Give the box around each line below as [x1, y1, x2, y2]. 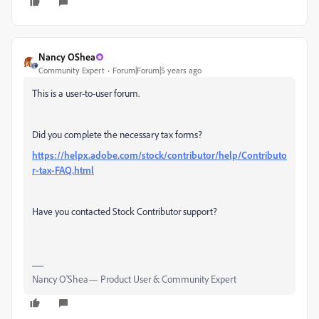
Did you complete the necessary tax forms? [32, 128, 202, 140]
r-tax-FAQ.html [32, 164, 94, 176]
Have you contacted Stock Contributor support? [32, 205, 217, 217]
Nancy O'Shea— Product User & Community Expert [32, 273, 236, 285]
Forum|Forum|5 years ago [113, 65, 202, 75]
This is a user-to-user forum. [32, 87, 140, 99]
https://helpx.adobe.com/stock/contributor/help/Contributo [32, 149, 287, 161]
